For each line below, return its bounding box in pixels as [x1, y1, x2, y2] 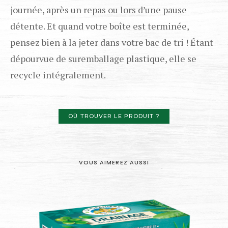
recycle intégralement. [10, 69, 106, 81]
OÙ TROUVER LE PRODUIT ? [68, 112, 160, 120]
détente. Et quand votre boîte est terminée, [10, 20, 189, 33]
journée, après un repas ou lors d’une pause [10, 4, 187, 16]
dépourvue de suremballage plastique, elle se [10, 52, 196, 65]
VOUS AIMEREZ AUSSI [78, 158, 150, 166]
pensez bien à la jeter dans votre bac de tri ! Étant [10, 36, 213, 49]
